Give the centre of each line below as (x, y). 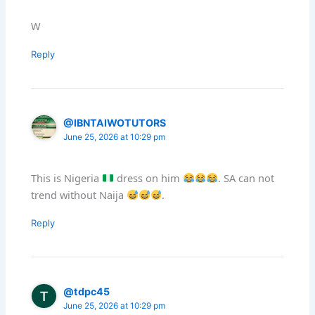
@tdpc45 (87, 291)
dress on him (148, 178)
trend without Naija (79, 194)
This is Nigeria (67, 178)
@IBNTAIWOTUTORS (115, 122)
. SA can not (246, 178)
